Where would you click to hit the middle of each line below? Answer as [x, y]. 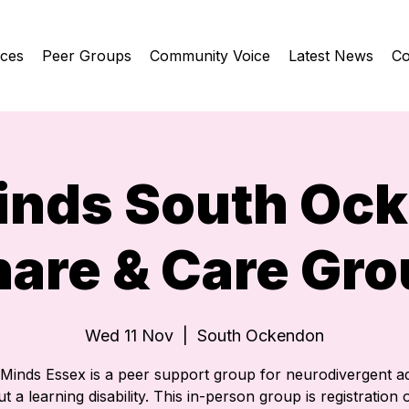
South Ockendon [261, 336]
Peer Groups [86, 56]
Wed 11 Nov [129, 336]
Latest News [330, 56]
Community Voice [210, 56]
